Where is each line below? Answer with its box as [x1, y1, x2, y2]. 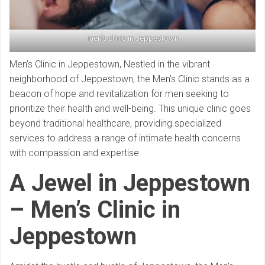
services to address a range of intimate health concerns [9, 132, 241, 144]
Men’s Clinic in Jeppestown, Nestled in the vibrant [9, 59, 210, 70]
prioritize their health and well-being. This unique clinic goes [9, 103, 251, 115]
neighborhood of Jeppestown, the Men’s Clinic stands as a [9, 73, 250, 85]
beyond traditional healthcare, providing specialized [9, 118, 221, 130]
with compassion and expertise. [9, 147, 141, 159]
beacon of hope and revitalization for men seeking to [9, 88, 229, 100]
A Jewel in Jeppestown [9, 169, 250, 198]
